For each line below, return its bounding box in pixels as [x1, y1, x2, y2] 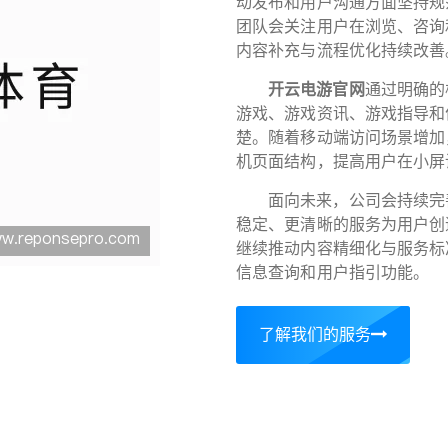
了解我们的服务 [259, 324, 371, 347]
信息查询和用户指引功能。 [236, 262, 430, 285]
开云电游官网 [268, 79, 365, 102]
